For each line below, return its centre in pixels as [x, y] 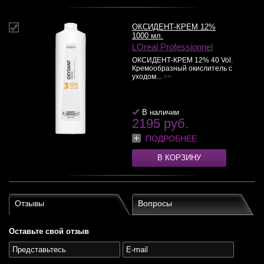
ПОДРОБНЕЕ [171, 138]
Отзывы [29, 203]
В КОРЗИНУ [179, 158]
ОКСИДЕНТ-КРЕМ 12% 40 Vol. [182, 60]
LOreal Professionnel [172, 47]
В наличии [161, 112]
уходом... [148, 77]
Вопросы [155, 203]
